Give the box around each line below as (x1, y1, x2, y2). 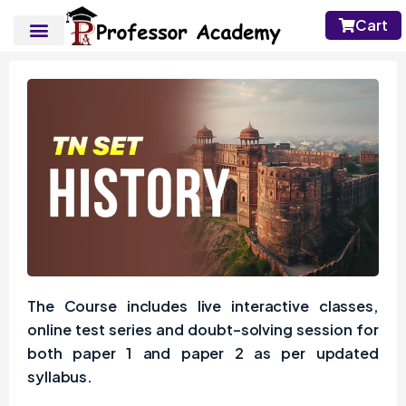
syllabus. (27, 367, 93, 387)
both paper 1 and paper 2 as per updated (27, 343, 379, 363)
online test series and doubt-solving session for (27, 320, 379, 340)
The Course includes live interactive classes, (27, 296, 379, 316)
